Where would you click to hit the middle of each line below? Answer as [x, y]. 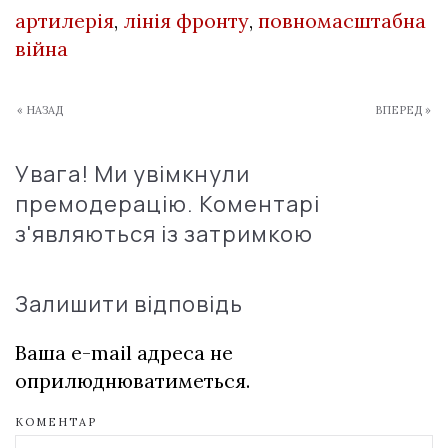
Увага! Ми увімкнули [132, 173]
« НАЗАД [40, 109]
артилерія [64, 20]
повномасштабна [342, 20]
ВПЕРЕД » [403, 109]
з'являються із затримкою [164, 233]
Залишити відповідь [129, 303]
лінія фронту [186, 20]
